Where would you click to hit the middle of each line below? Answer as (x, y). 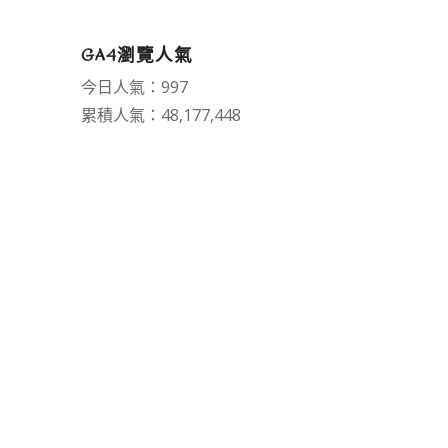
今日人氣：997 (134, 87)
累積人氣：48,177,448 (160, 115)
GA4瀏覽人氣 (136, 56)
